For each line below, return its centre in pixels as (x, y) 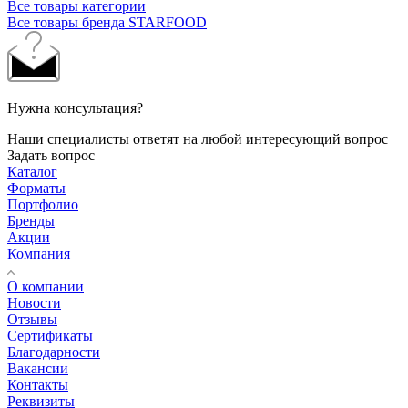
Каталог (32, 171)
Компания (39, 253)
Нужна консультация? (75, 107)
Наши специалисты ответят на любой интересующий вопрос (198, 138)
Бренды (31, 220)
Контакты (38, 384)
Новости (34, 302)
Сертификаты (50, 335)
